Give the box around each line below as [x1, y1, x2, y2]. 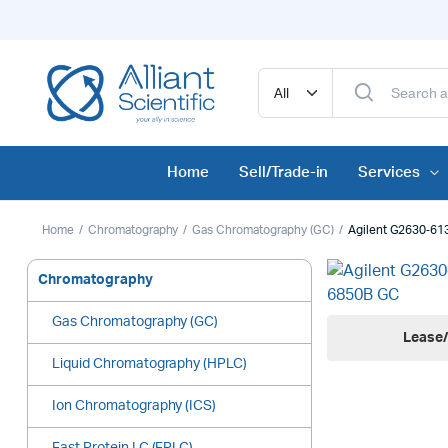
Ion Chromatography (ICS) [52, 399, 217, 414]
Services [358, 165, 421, 181]
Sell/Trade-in [238, 165, 329, 181]
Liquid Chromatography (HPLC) [52, 357, 248, 372]
